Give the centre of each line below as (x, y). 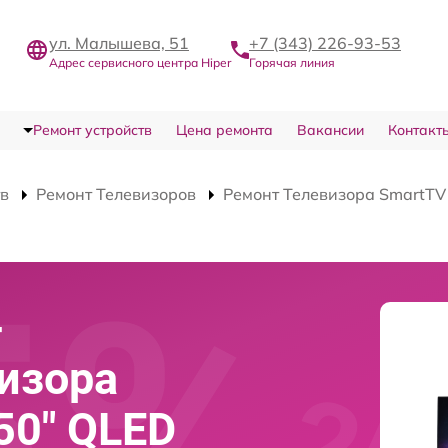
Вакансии (330, 129)
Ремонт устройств (92, 129)
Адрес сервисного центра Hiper (140, 62)
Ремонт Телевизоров (116, 193)
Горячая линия (292, 62)
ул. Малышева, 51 (119, 42)
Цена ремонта (224, 129)
